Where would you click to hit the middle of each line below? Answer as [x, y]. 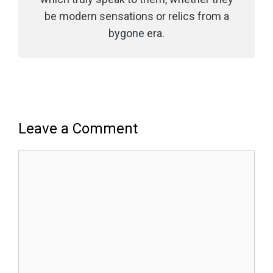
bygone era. [136, 33]
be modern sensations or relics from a [136, 16]
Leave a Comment [78, 129]
